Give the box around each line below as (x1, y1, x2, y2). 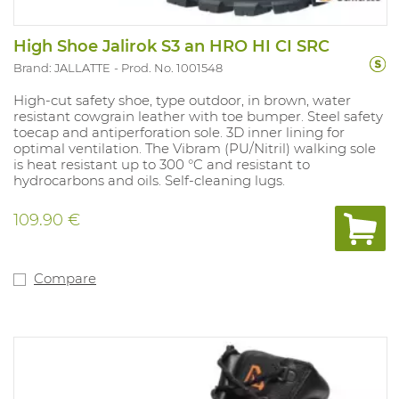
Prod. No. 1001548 (121, 60, 223, 75)
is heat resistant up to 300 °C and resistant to (13, 155, 310, 173)
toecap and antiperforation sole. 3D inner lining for (13, 123, 345, 141)
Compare (34, 269, 96, 287)
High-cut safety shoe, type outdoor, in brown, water (13, 91, 351, 109)
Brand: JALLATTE (13, 60, 110, 75)
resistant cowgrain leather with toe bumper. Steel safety (13, 107, 383, 125)
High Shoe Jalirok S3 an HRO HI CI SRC (13, 36, 330, 56)
